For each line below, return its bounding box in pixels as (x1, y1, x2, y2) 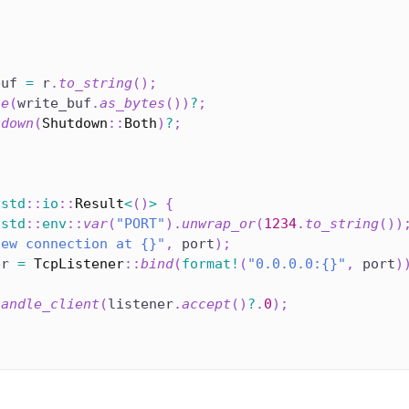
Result (75, 195, 124, 213)
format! (182, 256, 239, 273)
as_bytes (100, 95, 165, 112)
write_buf (17, 95, 91, 112)
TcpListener (34, 256, 124, 273)
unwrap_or (182, 215, 256, 233)
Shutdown (42, 115, 108, 132)
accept (182, 296, 231, 313)
